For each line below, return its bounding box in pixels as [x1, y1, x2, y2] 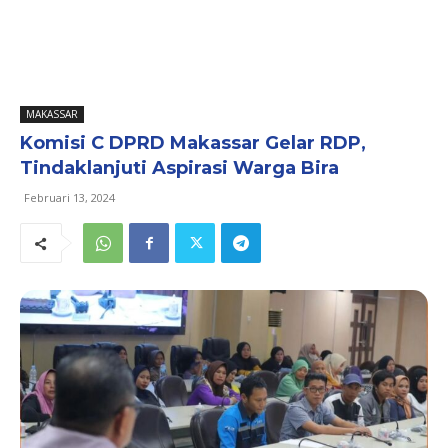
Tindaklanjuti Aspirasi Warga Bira [20, 157, 339, 179]
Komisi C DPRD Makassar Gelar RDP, [20, 132, 366, 154]
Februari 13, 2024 [24, 190, 115, 205]
